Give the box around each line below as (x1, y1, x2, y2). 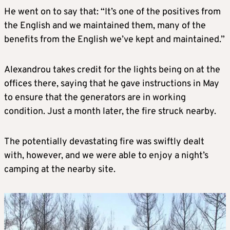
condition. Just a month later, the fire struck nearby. (4, 106, 216, 118)
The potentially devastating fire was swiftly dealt (4, 136, 204, 148)
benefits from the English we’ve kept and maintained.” (4, 34, 225, 46)
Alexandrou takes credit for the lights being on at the (4, 64, 220, 76)
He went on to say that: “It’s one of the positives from (4, 6, 221, 18)
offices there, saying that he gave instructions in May (4, 78, 219, 90)
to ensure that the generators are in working (4, 92, 186, 104)
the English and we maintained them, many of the (4, 20, 206, 32)
